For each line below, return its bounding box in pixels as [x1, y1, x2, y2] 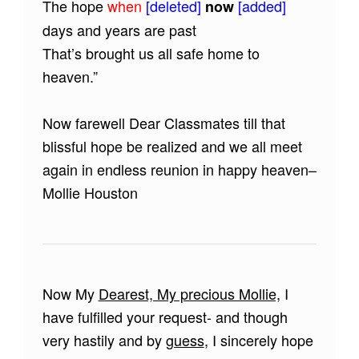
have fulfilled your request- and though [42, 306, 288, 328]
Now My [42, 283, 99, 305]
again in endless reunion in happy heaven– [42, 159, 317, 180]
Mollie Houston [42, 182, 138, 204]
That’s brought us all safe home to [42, 42, 260, 64]
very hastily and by [42, 329, 166, 351]
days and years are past [42, 19, 196, 41]
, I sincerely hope [204, 329, 313, 351]
